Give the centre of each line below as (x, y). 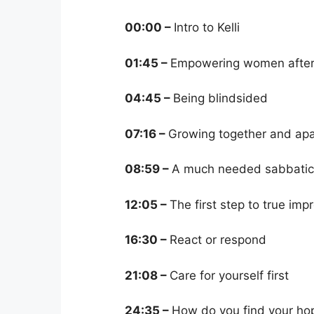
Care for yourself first (229, 275)
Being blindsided (220, 98)
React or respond (218, 240)
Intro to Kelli (207, 28)
